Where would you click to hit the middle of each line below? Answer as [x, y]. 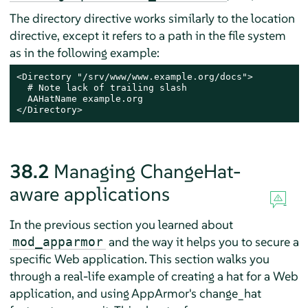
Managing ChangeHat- [147, 171]
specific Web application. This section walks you [139, 258]
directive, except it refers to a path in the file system [147, 35]
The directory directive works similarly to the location [152, 18]
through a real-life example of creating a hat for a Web [154, 276]
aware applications [89, 194]
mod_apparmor [57, 241]
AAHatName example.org [79, 98]
